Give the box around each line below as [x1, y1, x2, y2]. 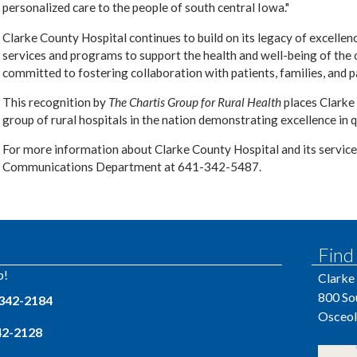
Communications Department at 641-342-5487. [2, 159, 262, 175]
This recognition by [2, 95, 109, 109]
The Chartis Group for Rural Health [108, 95, 282, 109]
